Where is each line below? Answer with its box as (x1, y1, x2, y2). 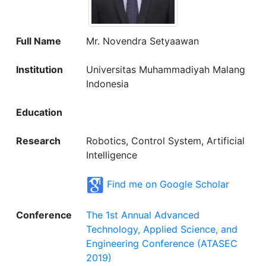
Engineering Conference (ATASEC (86, 237, 237, 250)
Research (16, 135, 61, 147)
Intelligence (86, 149, 137, 161)
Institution (16, 64, 63, 76)
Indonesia (86, 78, 129, 90)
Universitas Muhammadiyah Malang (86, 64, 245, 76)
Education (16, 106, 62, 119)
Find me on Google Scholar (107, 178, 229, 190)
